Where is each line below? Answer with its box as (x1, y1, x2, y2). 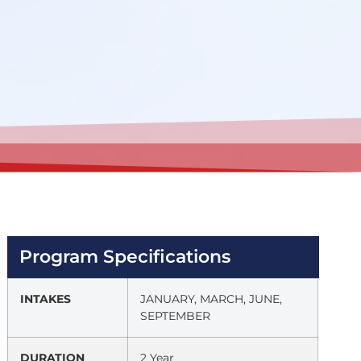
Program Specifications (19, 246, 231, 268)
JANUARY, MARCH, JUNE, (140, 292, 283, 306)
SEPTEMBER (140, 309, 211, 323)
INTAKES (20, 292, 72, 306)
